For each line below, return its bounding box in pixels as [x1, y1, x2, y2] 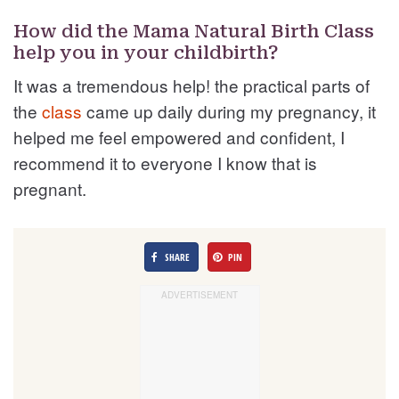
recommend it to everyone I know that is [13, 150, 317, 175]
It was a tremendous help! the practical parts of [13, 72, 370, 97]
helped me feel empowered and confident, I [13, 124, 345, 149]
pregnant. [13, 175, 86, 200]
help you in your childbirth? [13, 41, 279, 63]
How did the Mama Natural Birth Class [13, 20, 374, 42]
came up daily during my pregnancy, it [82, 98, 376, 123]
